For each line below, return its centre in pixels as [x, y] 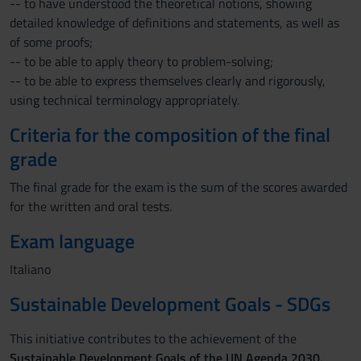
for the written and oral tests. [91, 206]
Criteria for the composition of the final [170, 135]
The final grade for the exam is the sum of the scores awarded [178, 187]
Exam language [72, 241]
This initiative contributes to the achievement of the [153, 338]
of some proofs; [51, 42]
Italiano [30, 269]
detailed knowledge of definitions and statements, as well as [174, 23]
